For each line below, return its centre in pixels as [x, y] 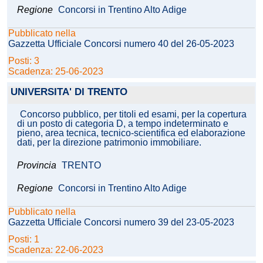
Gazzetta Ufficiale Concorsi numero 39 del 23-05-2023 [121, 222]
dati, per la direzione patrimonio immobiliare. [109, 143]
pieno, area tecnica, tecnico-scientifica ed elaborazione [131, 133]
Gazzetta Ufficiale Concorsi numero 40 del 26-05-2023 [121, 44]
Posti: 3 [25, 61]
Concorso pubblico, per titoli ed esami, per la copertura [133, 114]
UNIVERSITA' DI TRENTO [69, 92]
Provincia [38, 166]
